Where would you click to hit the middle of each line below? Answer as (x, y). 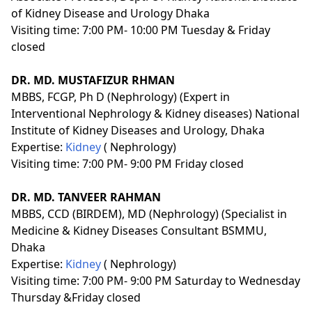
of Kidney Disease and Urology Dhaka (110, 13)
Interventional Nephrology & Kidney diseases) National (155, 113)
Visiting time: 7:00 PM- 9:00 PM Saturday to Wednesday (156, 280)
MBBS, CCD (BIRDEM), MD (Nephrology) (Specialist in (149, 213)
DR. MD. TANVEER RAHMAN (87, 197)
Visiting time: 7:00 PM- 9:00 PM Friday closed (127, 163)
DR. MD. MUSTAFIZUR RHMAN (94, 80)
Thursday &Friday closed (76, 297)
